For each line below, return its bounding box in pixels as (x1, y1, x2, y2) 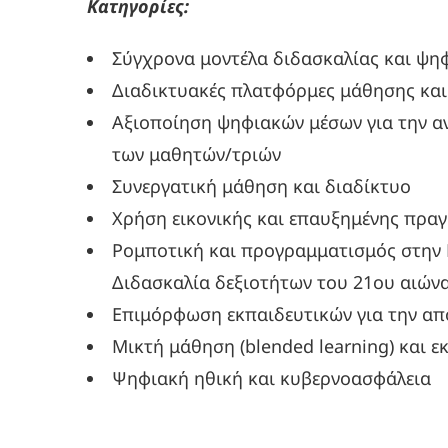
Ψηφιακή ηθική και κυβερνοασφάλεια (112, 366, 431, 391)
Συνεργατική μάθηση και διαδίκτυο (112, 174, 411, 199)
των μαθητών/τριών (112, 142, 282, 167)
